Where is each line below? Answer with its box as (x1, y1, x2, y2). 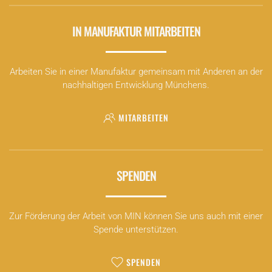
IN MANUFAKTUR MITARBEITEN (72, 22, 200, 41)
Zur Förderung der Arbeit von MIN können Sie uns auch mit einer (9, 211, 263, 222)
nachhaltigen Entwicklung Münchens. (63, 80, 209, 91)
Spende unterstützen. (93, 224, 178, 236)
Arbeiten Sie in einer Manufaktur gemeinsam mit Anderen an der (9, 66, 263, 78)
